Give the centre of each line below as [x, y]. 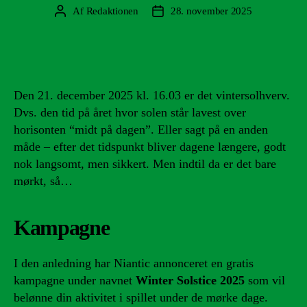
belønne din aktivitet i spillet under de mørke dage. [141, 297]
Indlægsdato [182, 12]
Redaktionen [112, 11]
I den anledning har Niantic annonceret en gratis [134, 263]
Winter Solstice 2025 [190, 280]
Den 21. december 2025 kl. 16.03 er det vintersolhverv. [152, 95]
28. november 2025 [211, 11]
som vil [265, 280]
